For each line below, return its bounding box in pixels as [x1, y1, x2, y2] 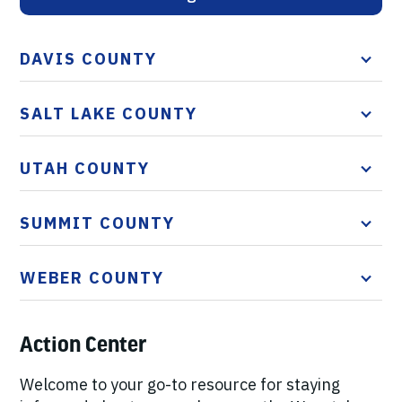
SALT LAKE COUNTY [20, 103, 197, 124]
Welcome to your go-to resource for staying [20, 374, 340, 395]
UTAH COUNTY [20, 158, 150, 179]
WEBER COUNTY [20, 267, 164, 288]
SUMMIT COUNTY [20, 213, 175, 233]
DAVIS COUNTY [20, 48, 157, 69]
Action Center [20, 333, 147, 356]
